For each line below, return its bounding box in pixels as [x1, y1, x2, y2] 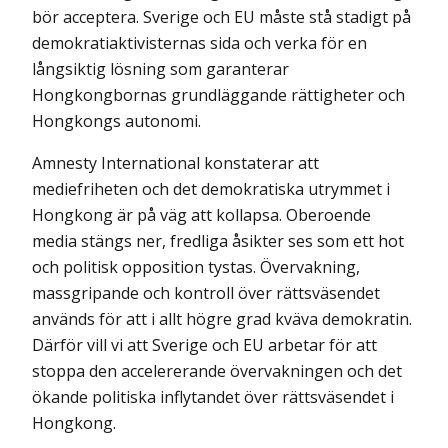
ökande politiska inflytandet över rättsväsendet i [32, 386, 394, 409]
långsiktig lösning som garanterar [32, 58, 289, 81]
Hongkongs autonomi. [32, 110, 201, 133]
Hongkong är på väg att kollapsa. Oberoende [32, 204, 371, 227]
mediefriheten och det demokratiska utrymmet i [32, 178, 390, 201]
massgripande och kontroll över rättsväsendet [32, 282, 380, 305]
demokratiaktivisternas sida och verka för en [32, 32, 367, 55]
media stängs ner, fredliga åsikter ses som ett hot [32, 230, 404, 253]
